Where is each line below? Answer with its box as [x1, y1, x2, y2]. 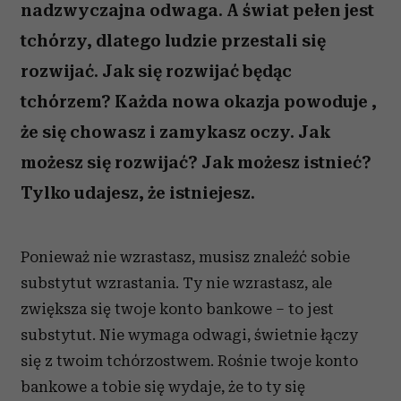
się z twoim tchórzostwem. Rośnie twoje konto [21, 352, 358, 370]
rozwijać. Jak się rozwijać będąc [21, 61, 292, 81]
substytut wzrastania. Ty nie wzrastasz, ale [21, 274, 332, 292]
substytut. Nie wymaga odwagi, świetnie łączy [21, 326, 358, 344]
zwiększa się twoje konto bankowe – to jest [21, 300, 334, 318]
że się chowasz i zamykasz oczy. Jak [21, 122, 330, 142]
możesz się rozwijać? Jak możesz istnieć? [21, 152, 371, 173]
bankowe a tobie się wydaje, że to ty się [21, 378, 305, 396]
